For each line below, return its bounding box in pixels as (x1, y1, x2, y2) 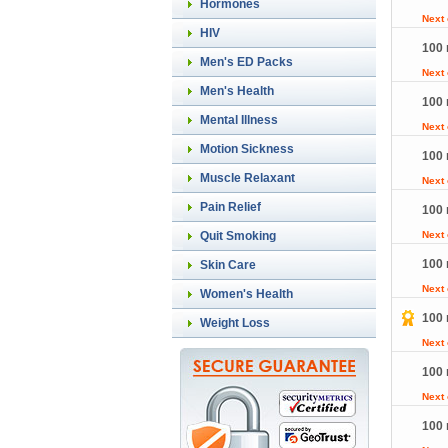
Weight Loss (200, 316, 270, 330)
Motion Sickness (200, 142, 294, 156)
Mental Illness (200, 113, 278, 127)
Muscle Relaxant (200, 171, 295, 185)
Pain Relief (200, 200, 261, 214)
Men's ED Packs (200, 55, 293, 69)
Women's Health (200, 287, 293, 301)
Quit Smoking (200, 229, 276, 243)
